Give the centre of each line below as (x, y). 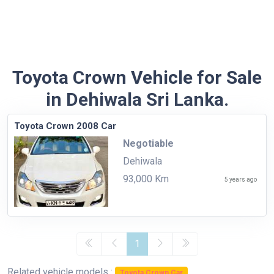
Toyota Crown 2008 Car (65, 126)
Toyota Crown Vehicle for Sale (137, 77)
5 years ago (241, 179)
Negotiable (148, 143)
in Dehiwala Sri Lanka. (137, 99)
